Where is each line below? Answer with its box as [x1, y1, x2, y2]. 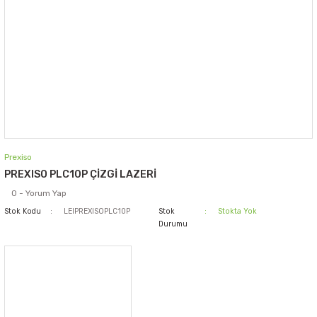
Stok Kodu [4, 207, 41, 216]
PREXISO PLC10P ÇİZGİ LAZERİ [4, 168, 156, 180]
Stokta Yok [218, 207, 258, 216]
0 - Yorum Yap [11, 188, 67, 198]
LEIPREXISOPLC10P [64, 207, 131, 216]
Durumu [158, 219, 188, 229]
